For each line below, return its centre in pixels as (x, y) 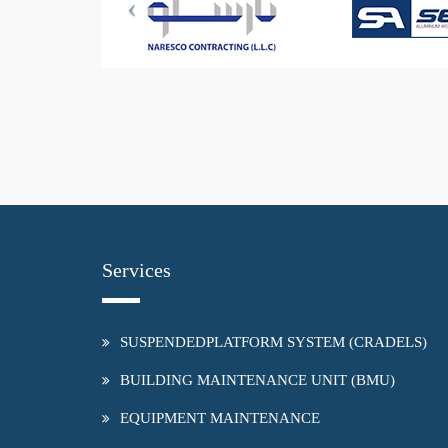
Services (136, 270)
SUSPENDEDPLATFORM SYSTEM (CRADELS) (273, 342)
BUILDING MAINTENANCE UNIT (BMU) (257, 380)
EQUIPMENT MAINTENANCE (220, 418)
